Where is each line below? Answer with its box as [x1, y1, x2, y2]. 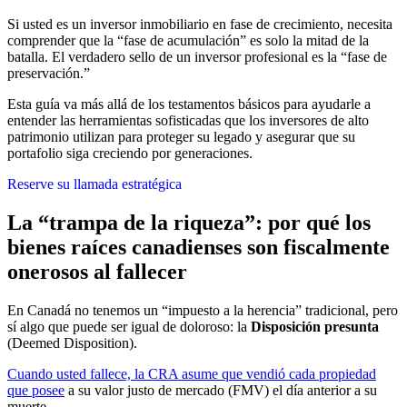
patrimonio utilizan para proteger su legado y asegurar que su [7, 128, 355, 144]
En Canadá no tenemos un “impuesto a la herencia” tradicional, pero [7, 302, 398, 318]
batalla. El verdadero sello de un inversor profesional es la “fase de [7, 48, 387, 65]
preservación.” [7, 65, 90, 81]
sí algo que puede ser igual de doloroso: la [7, 318, 251, 334]
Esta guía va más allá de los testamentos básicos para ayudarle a [7, 95, 371, 112]
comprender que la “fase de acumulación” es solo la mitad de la [7, 32, 369, 48]
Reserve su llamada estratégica [7, 175, 182, 192]
